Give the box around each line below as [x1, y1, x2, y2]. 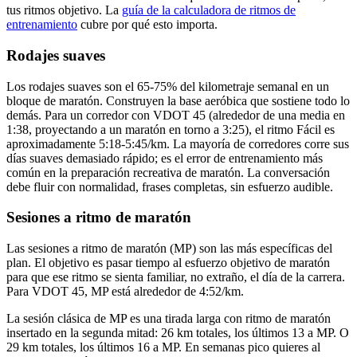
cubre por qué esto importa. [77, 18, 218, 32]
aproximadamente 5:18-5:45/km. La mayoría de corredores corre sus [6, 136, 349, 151]
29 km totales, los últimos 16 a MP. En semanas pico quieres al [6, 339, 320, 354]
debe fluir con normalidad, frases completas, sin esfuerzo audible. [6, 179, 333, 194]
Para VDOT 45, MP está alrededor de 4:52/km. [6, 284, 244, 298]
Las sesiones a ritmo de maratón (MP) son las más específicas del [6, 241, 332, 255]
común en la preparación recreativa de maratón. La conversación [6, 165, 330, 179]
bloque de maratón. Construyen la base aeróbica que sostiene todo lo [6, 93, 350, 108]
